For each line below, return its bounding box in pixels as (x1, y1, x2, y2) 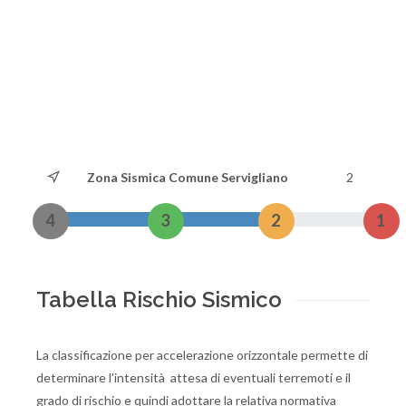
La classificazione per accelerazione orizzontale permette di (36, 347, 368, 362)
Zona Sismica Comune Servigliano (87, 169, 288, 185)
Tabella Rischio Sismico (36, 286, 282, 313)
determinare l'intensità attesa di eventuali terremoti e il (36, 370, 351, 385)
